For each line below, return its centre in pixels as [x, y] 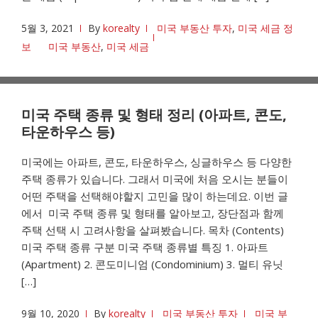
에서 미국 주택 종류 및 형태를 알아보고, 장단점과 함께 [153, 213]
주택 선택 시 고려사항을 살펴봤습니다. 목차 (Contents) [153, 230]
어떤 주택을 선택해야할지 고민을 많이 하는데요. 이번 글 [155, 196]
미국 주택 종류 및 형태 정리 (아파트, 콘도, [154, 115]
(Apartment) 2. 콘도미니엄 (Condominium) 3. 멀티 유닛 [152, 264]
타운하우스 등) [68, 132]
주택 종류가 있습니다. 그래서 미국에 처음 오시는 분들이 [155, 179]
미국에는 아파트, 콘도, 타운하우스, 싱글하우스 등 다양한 [157, 162]
